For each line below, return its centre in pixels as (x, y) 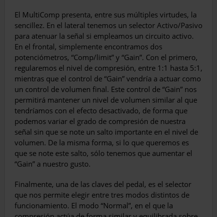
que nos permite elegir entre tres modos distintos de (102, 195)
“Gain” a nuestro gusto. (53, 164)
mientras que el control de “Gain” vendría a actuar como (108, 79)
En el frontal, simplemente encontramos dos (88, 47)
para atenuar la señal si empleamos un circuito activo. (104, 36)
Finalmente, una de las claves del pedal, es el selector (103, 184)
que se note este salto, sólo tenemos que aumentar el (103, 153)
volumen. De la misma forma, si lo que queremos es (102, 143)
